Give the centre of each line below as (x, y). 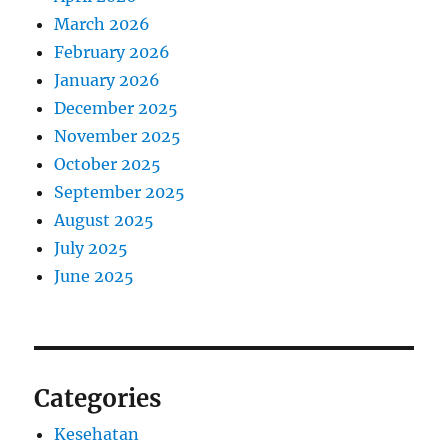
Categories (98, 399)
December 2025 (116, 108)
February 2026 (112, 52)
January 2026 (107, 80)
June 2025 (94, 276)
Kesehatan (97, 434)
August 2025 (104, 220)
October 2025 (108, 164)
